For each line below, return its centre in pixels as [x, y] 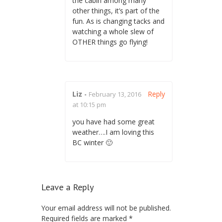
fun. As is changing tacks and [118, 21]
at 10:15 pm [89, 104]
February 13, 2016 [115, 94]
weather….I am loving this [113, 132]
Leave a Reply [67, 187]
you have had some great [113, 121]
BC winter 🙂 [92, 142]
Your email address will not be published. [106, 208]
